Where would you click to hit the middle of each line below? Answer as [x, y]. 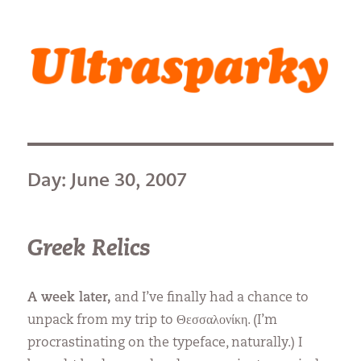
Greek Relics [89, 249]
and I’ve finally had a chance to [210, 298]
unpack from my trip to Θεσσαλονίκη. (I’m [153, 320]
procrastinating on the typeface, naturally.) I [165, 343]
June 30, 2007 [129, 179]
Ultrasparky [79, 45]
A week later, [70, 298]
